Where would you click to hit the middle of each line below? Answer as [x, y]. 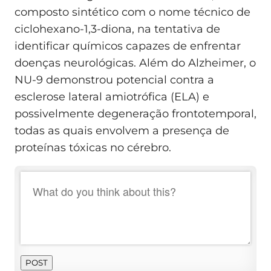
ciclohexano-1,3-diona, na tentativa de [117, 29]
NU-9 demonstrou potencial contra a [114, 80]
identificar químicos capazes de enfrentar [128, 46]
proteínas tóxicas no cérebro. [93, 148]
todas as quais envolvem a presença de [122, 131]
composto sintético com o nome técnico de [132, 12]
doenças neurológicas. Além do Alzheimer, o [135, 63]
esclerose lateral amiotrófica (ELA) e [112, 97]
